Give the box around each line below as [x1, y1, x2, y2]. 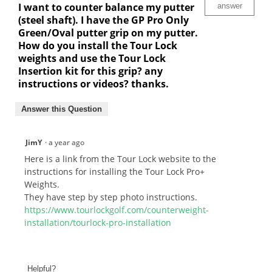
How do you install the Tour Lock [18, 39, 177, 53]
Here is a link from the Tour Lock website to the [24, 153, 216, 165]
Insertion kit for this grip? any [18, 64, 163, 78]
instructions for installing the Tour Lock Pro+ [24, 166, 205, 178]
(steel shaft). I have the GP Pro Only [18, 13, 189, 27]
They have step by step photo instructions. [24, 191, 197, 203]
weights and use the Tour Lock [18, 52, 166, 66]
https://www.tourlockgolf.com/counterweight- [24, 204, 209, 216]
